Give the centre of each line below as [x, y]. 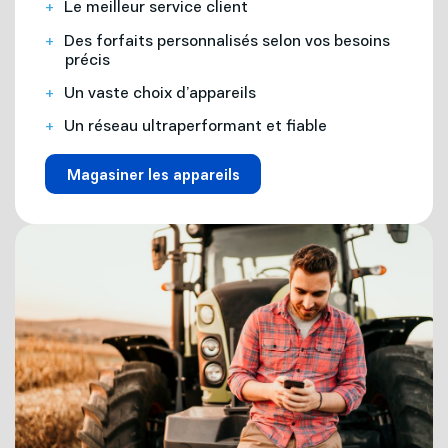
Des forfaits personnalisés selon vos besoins [227, 39]
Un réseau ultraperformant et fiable [195, 125]
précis [87, 58]
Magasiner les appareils [153, 173]
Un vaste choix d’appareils [160, 91]
